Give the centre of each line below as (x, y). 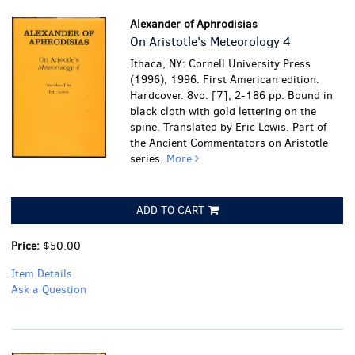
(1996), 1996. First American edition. (225, 80)
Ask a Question (49, 290)
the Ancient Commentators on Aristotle (229, 143)
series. (149, 159)
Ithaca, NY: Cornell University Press (221, 64)
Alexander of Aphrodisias (194, 24)
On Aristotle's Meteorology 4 (211, 42)
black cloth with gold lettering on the (223, 111)
